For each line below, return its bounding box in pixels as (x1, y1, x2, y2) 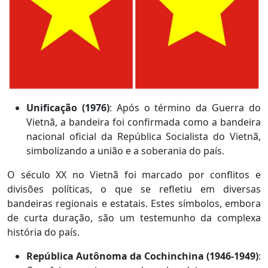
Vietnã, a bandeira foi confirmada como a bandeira (26, 115, 261, 129)
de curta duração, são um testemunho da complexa (7, 211, 261, 224)
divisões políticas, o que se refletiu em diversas (7, 182, 261, 196)
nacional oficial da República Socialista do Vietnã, (26, 129, 261, 143)
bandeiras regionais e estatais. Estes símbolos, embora (7, 196, 261, 210)
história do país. (7, 225, 80, 239)
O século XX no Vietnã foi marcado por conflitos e (7, 167, 261, 181)
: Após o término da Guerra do (109, 100, 261, 114)
